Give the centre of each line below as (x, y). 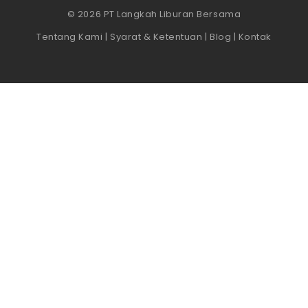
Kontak (255, 36)
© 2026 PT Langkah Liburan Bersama (154, 14)
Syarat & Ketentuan (156, 36)
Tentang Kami (70, 36)
